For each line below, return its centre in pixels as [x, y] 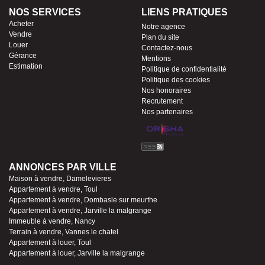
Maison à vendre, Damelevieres [60, 179]
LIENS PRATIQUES [185, 12]
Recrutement [162, 101]
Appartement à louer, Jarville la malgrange [77, 253]
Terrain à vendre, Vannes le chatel [64, 232]
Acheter [21, 24]
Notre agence [163, 27]
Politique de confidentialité [184, 70]
